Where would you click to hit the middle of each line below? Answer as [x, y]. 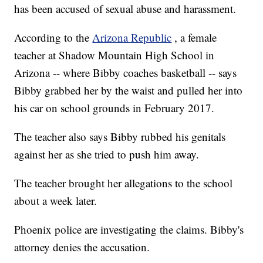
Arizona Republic [132, 38]
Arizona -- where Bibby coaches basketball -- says [126, 73]
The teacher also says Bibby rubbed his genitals [120, 137]
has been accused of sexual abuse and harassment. [125, 9]
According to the [53, 38]
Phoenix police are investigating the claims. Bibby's [129, 230]
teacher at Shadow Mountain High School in [114, 55]
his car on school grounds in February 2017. [114, 108]
